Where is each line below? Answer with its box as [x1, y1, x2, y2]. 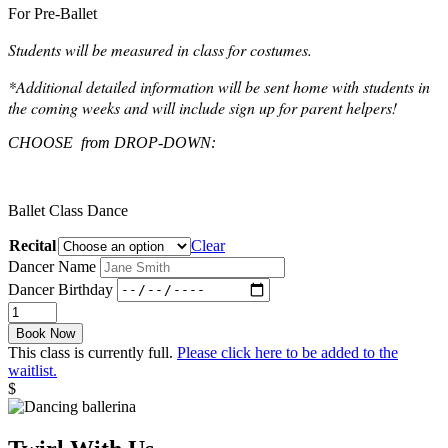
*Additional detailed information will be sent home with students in [8, 75, 430, 97]
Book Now [16, 325, 75, 341]
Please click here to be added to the [177, 343, 398, 361]
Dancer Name [8, 257, 96, 275]
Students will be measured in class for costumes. [8, 38, 312, 60]
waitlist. [8, 361, 57, 379]
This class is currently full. [8, 343, 177, 361]
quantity [7, 372, 58, 390]
